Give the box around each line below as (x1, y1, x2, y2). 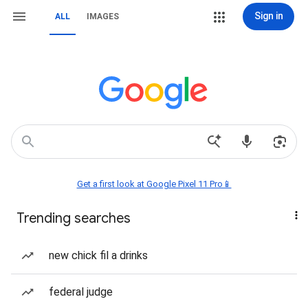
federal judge (49, 285, 113, 298)
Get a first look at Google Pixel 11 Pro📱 (76, 179, 232, 189)
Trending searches (16, 210, 131, 227)
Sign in (254, 10, 283, 21)
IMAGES (87, 12, 119, 21)
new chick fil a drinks (49, 249, 148, 262)
